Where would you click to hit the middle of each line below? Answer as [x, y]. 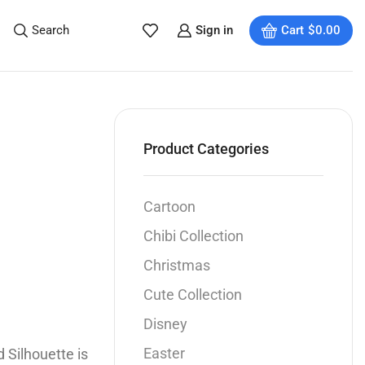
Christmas [177, 266]
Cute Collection [193, 295]
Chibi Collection [194, 236]
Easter [165, 354]
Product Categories [207, 149]
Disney [166, 324]
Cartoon [170, 207]
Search [51, 30]
